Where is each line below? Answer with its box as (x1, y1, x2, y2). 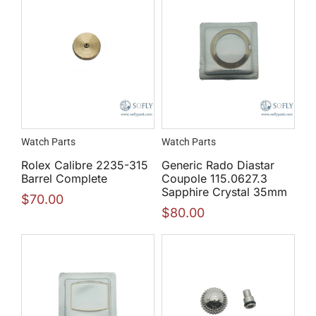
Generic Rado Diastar (162, 157, 274, 172)
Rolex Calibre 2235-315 (21, 157, 148, 172)
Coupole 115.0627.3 (162, 171, 267, 186)
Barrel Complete (21, 171, 107, 186)
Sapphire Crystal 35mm (162, 184, 287, 199)
